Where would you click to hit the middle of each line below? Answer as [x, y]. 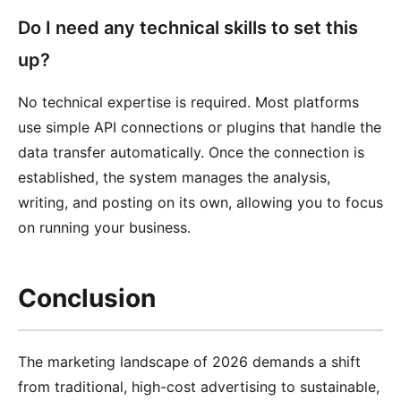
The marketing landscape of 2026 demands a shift [189, 362]
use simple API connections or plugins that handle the [200, 127]
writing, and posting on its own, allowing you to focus [200, 202]
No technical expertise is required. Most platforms [188, 102]
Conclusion [87, 298]
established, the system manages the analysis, [174, 177]
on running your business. [104, 227]
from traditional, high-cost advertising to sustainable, [199, 387]
